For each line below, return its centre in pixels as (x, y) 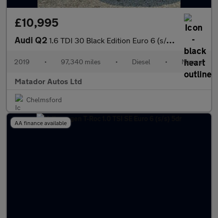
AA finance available (41, 123)
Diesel (141, 62)
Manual (193, 62)
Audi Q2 (32, 40)
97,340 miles (81, 62)
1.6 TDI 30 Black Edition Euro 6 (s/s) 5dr (108, 40)
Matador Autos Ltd (48, 81)
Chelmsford (44, 100)
